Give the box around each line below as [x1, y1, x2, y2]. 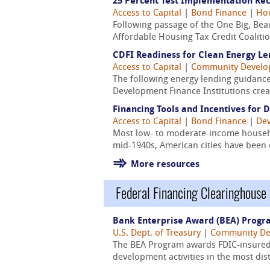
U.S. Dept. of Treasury [113, 229, 201, 238]
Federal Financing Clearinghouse [116, 184, 266, 202]
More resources [131, 160, 199, 169]
